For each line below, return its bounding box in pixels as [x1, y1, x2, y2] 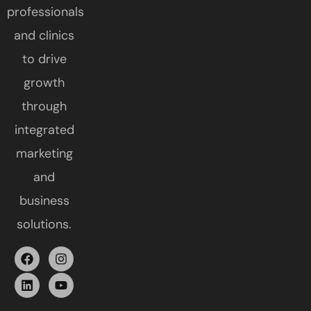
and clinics [14, 27, 74, 44]
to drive [22, 51, 67, 68]
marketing [15, 145, 73, 162]
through [22, 98, 67, 115]
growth [24, 74, 65, 92]
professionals [7, 3, 84, 21]
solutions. [17, 216, 72, 233]
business [19, 192, 69, 210]
